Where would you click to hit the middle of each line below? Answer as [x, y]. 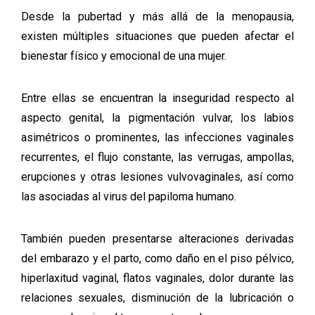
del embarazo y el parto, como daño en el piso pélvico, [157, 258]
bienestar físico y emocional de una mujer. [124, 56]
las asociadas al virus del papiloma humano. [129, 197]
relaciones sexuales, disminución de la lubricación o [157, 298]
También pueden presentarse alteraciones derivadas [157, 239]
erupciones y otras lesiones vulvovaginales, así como [157, 177]
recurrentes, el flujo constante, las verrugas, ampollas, [157, 157]
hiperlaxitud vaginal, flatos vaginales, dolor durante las [157, 278]
